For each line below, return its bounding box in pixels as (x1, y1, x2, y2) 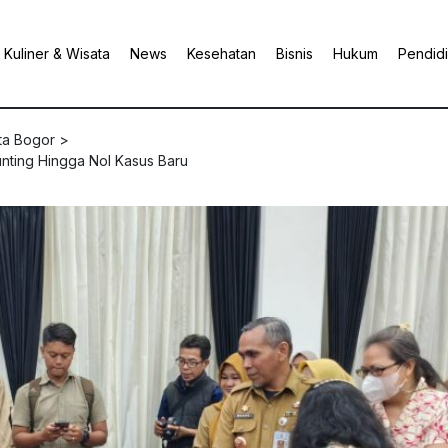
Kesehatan (187, 45, 256, 62)
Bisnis (276, 45, 313, 62)
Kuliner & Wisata (4, 45, 110, 62)
